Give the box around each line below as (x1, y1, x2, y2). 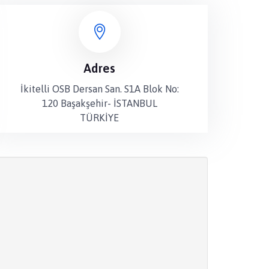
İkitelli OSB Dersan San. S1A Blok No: (20, 83, 179, 94)
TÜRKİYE (80, 112, 119, 123)
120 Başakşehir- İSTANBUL (41, 97, 157, 109)
